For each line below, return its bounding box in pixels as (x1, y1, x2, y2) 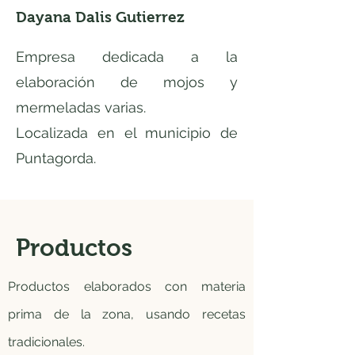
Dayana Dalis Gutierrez (16, 9, 185, 25)
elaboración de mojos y (16, 74, 238, 90)
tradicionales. (8, 334, 85, 349)
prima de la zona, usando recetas (8, 307, 246, 322)
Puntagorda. (16, 150, 96, 166)
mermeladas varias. (16, 99, 146, 116)
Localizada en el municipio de (16, 124, 238, 141)
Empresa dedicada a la (16, 48, 238, 65)
